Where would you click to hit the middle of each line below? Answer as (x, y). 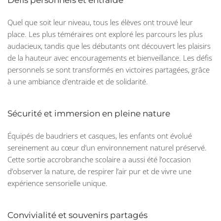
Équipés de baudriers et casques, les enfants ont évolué (100, 136)
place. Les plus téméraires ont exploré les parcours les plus (105, 34)
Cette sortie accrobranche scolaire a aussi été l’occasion (99, 160)
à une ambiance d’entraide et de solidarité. (78, 82)
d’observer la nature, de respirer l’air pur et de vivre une (99, 171)
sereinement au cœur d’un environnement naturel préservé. (107, 148)
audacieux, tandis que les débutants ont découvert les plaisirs (109, 46)
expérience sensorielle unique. (57, 183)
